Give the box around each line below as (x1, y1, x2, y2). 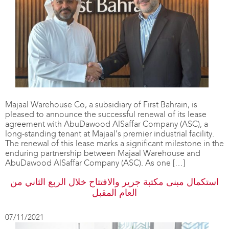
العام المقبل (92, 187, 137, 199)
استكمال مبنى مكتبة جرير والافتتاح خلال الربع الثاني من (10, 176, 219, 188)
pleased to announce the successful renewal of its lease (5, 109, 207, 120)
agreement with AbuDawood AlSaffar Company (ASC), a (5, 119, 208, 129)
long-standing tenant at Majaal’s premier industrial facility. (5, 129, 214, 139)
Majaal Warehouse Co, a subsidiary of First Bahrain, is (5, 100, 197, 110)
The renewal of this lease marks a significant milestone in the (5, 139, 224, 149)
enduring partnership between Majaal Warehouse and (5, 148, 200, 158)
